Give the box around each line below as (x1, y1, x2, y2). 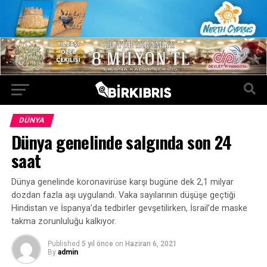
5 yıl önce (81, 239, 113, 248)
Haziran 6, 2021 (125, 239, 177, 248)
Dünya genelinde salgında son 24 (11, 129, 232, 154)
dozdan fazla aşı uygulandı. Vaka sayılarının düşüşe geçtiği (11, 190, 235, 200)
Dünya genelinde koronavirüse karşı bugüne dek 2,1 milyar (11, 176, 234, 187)
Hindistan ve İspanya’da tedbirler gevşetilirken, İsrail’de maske (11, 203, 247, 213)
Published (47, 239, 80, 248)
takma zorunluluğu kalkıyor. (11, 216, 116, 226)
